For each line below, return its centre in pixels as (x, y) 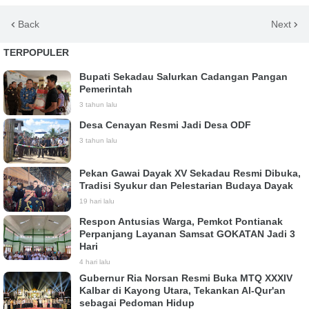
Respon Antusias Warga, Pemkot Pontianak (181, 221)
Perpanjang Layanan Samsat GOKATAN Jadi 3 (187, 234)
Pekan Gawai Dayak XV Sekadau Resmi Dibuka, (190, 173)
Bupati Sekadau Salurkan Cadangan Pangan (183, 77)
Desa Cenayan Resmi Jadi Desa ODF (165, 125)
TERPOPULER (36, 52)
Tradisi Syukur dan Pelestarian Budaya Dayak (186, 186)
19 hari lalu (97, 201)
